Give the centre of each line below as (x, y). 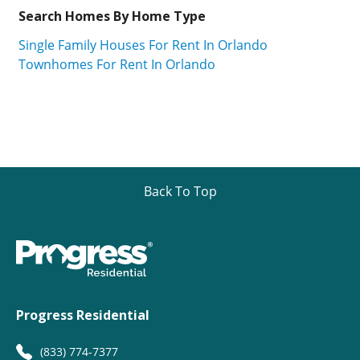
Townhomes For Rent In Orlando (117, 65)
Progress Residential (83, 315)
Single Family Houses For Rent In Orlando (143, 45)
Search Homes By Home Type (112, 16)
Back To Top (180, 192)
